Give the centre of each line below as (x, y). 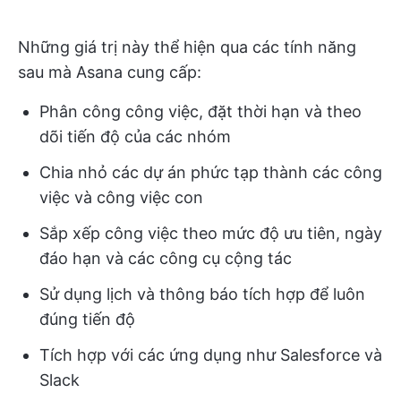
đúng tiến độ (87, 320)
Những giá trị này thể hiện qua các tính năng (187, 47)
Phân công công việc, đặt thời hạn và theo (200, 112)
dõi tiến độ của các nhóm (135, 137)
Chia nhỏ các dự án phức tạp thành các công (211, 173)
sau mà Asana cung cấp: (110, 73)
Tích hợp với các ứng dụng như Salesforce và (211, 355)
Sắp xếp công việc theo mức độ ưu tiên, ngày (211, 234)
